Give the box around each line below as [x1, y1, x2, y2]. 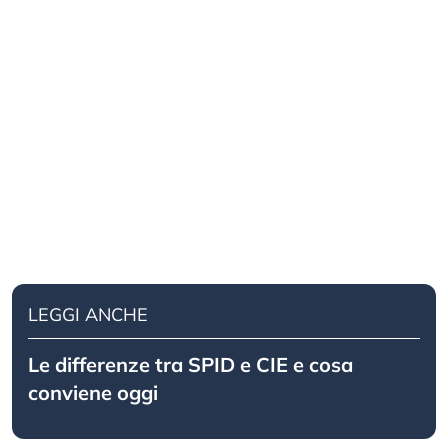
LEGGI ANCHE [28, 303, 148, 327]
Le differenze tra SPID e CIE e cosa [28, 352, 353, 378]
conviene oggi [28, 380, 158, 406]
